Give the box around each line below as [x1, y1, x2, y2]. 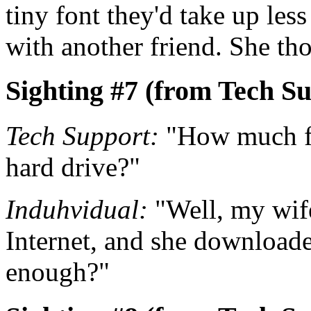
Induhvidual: [6, 194, 148, 224]
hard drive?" [6, 151, 140, 182]
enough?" [6, 256, 110, 287]
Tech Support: [6, 120, 159, 151]
